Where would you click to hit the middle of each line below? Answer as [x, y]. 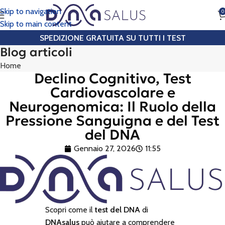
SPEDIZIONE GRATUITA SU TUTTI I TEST [113, 38]
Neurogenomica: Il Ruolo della [113, 107]
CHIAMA [202, 15]
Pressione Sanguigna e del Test [113, 121]
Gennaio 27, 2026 [105, 148]
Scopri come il [70, 210]
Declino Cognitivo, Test [113, 79]
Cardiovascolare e [113, 93]
